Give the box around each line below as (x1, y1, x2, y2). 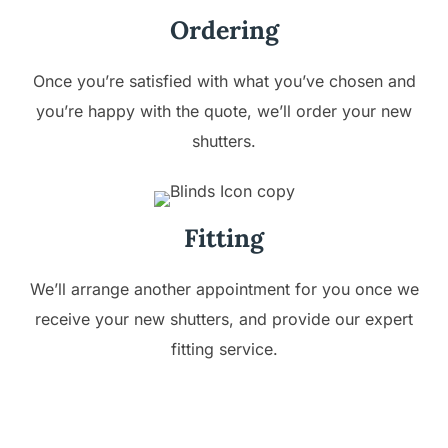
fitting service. (170, 338, 278, 359)
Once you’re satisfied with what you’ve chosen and (32, 70, 416, 91)
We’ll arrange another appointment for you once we (29, 278, 419, 299)
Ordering (169, 13, 279, 46)
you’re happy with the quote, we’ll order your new (36, 100, 412, 121)
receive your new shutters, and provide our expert (35, 308, 413, 329)
